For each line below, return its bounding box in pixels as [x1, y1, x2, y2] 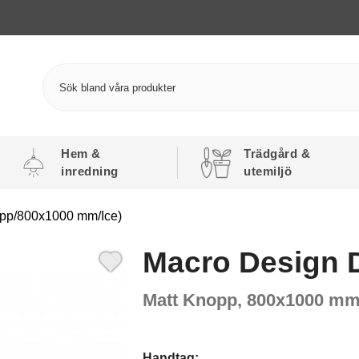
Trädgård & [244, 147, 311, 160]
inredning [61, 164, 119, 178]
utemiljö [244, 164, 292, 178]
